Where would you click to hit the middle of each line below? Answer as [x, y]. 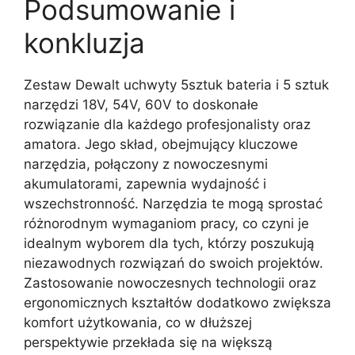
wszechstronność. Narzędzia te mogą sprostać [173, 204]
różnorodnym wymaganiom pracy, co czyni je [166, 223]
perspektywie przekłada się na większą [148, 342]
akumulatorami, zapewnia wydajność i [145, 184]
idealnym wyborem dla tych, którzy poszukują [169, 243]
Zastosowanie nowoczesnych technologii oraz [170, 283]
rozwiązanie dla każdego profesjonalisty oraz [167, 124]
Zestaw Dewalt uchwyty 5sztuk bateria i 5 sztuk [176, 85]
